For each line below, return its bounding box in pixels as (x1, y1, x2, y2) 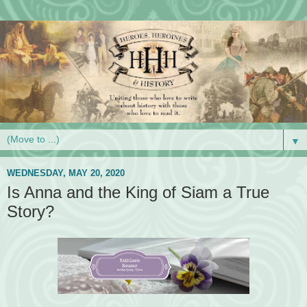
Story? (7, 201, 54, 221)
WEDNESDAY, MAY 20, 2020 (7, 168, 125, 179)
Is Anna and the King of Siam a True (7, 182, 269, 201)
